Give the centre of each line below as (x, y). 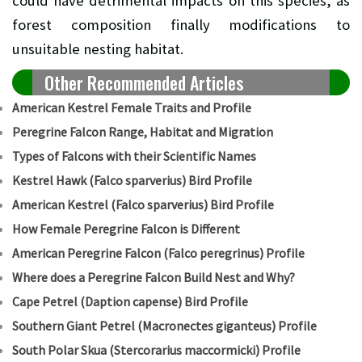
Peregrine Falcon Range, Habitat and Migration (143, 131)
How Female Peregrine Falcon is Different (126, 228)
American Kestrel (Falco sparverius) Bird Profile (143, 204)
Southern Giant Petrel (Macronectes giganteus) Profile (164, 325)
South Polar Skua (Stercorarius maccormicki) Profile (156, 349)
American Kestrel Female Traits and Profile (132, 107)
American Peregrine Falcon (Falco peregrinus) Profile (158, 253)
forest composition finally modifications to (181, 24)
